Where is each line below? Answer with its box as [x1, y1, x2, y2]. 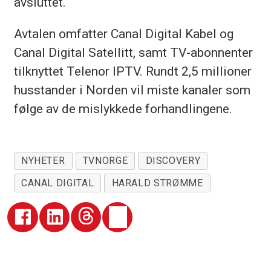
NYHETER [21, 155, 65, 167]
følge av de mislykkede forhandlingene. [13, 101, 232, 117]
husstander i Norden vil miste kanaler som [13, 82, 250, 98]
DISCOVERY [145, 155, 201, 167]
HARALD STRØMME [111, 177, 203, 189]
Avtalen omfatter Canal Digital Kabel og [13, 26, 233, 42]
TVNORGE [82, 155, 128, 167]
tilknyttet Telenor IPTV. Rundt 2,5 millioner [13, 64, 252, 79]
